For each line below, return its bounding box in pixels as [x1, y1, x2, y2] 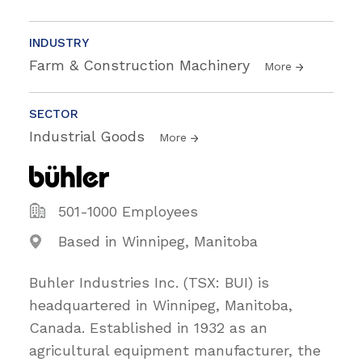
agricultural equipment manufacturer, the [29, 341, 321, 359]
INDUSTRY [29, 35, 89, 50]
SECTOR [29, 106, 78, 121]
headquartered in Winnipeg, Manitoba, [29, 296, 293, 314]
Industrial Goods [29, 127, 149, 145]
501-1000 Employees [58, 202, 198, 220]
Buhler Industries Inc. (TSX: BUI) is [29, 273, 269, 291]
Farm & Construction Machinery [29, 56, 255, 74]
